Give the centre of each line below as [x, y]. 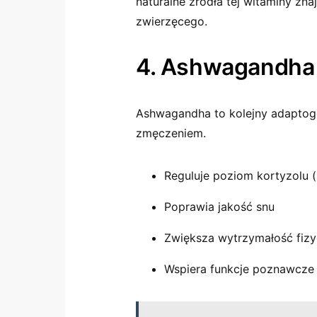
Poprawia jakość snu [219, 207]
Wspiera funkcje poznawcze [239, 269]
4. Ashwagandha [225, 67]
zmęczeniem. [171, 133]
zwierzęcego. [172, 21]
